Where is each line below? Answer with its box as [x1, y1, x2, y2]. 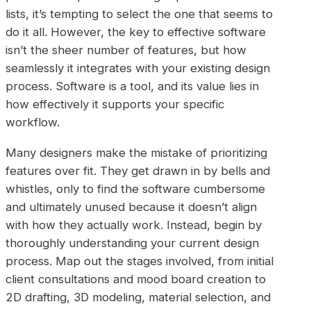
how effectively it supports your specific [6, 96, 224, 111]
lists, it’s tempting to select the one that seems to [6, 6, 273, 21]
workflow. [6, 115, 60, 129]
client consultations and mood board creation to [6, 272, 266, 287]
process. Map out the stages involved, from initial [6, 254, 274, 269]
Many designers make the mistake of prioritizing [6, 146, 267, 160]
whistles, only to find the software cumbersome [6, 182, 265, 196]
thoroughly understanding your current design [6, 236, 259, 251]
